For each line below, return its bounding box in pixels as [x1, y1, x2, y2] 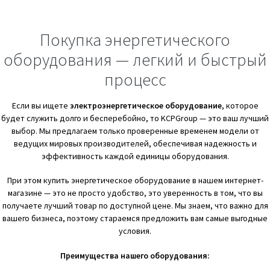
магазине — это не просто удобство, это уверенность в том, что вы [7, 187, 263, 199]
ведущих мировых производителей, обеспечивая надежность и [13, 137, 257, 149]
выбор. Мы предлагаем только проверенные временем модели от [11, 125, 259, 136]
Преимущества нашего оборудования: [60, 250, 210, 262]
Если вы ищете [11, 99, 70, 111]
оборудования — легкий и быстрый [3, 49, 267, 71]
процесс [104, 69, 166, 91]
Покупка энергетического [40, 29, 230, 51]
